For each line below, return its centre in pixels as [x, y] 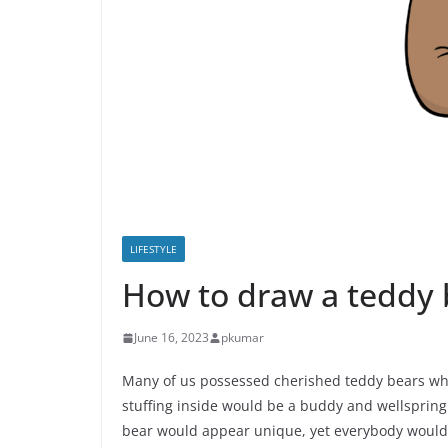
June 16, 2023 [171, 338]
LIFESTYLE [153, 249]
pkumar [242, 338]
